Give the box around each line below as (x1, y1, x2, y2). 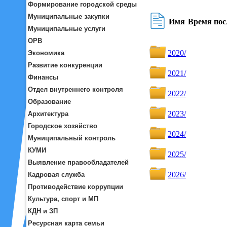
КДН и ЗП (28, 206, 58, 215)
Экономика (28, 48, 64, 57)
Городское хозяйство (28, 121, 97, 130)
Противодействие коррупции (28, 181, 123, 191)
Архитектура (28, 108, 68, 118)
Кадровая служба (28, 169, 85, 179)
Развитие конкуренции (28, 60, 102, 69)
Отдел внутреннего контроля (28, 84, 123, 94)
